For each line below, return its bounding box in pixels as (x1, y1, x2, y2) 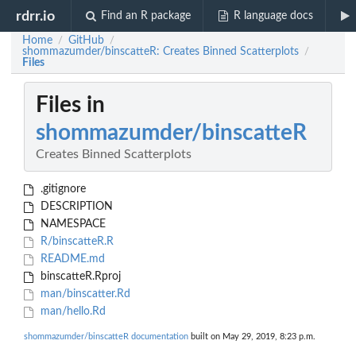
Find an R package (101, 10, 192, 21)
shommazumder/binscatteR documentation (24, 332, 188, 342)
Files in (36, 94, 105, 117)
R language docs (233, 10, 313, 21)
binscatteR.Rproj (37, 271, 121, 283)
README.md (37, 253, 105, 265)
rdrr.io (16, 9, 56, 23)
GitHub (68, 35, 104, 46)
